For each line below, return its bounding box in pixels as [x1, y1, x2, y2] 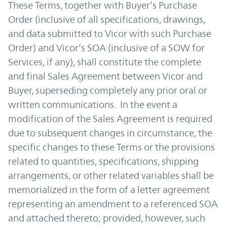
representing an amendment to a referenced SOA [8, 198, 218, 209]
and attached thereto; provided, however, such [8, 212, 205, 223]
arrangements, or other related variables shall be [8, 170, 214, 181]
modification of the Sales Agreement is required [8, 113, 212, 124]
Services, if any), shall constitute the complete [8, 56, 201, 67]
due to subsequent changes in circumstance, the [8, 127, 212, 138]
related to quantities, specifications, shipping [8, 156, 199, 167]
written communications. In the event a [8, 99, 177, 110]
